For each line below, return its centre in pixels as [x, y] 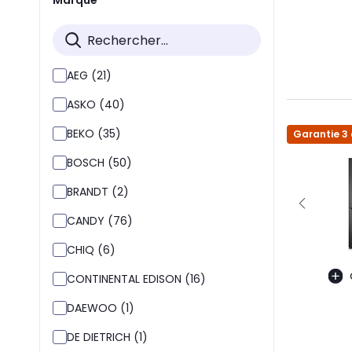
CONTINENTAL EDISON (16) [136, 279]
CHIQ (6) [91, 250]
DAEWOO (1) [101, 308]
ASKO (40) [96, 104]
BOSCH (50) [99, 163]
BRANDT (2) [98, 192]
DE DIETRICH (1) [107, 337]
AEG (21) [89, 75]
